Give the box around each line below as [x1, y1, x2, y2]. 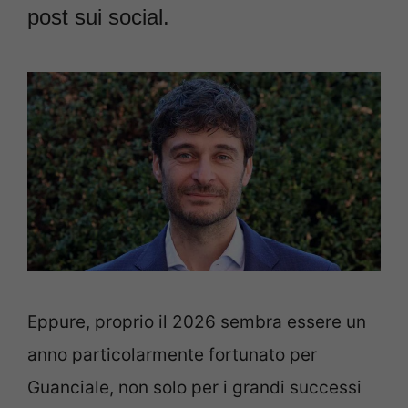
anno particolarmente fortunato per [27, 343, 317, 365]
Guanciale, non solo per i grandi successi [27, 376, 362, 398]
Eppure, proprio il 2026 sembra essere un [27, 311, 366, 332]
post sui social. [27, 5, 169, 30]
